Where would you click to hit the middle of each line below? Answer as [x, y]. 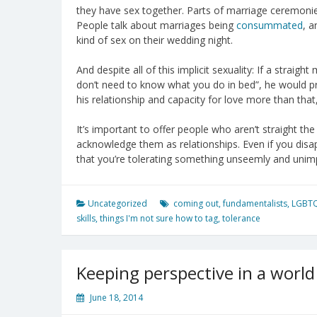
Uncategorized [117, 203]
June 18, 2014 [116, 297]
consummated [270, 25]
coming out [196, 203]
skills [86, 218]
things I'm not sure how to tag [159, 218]
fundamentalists [255, 203]
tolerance [241, 218]
